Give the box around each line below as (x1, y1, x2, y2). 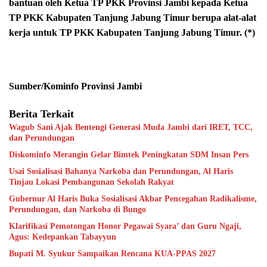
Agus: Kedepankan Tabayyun (9, 232, 116, 242)
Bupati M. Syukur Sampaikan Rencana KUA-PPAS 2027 (9, 249, 216, 259)
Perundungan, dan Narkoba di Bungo (9, 205, 146, 215)
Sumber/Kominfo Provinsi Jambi (9, 81, 142, 92)
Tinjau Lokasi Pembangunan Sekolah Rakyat (9, 178, 174, 187)
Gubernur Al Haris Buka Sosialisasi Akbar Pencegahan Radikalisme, (9, 194, 257, 204)
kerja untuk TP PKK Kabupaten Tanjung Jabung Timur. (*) (9, 27, 255, 38)
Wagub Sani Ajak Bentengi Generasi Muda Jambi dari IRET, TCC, (9, 123, 253, 132)
